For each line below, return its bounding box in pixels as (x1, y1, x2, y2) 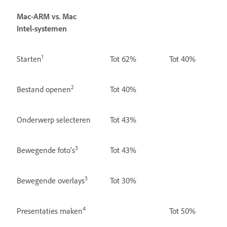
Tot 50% (169, 205, 196, 216)
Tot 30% (109, 175, 136, 185)
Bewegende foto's (17, 144, 75, 155)
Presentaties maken (17, 205, 83, 216)
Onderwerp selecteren (17, 114, 91, 125)
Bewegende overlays (17, 175, 85, 185)
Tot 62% (109, 53, 136, 64)
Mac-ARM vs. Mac (17, 11, 77, 21)
